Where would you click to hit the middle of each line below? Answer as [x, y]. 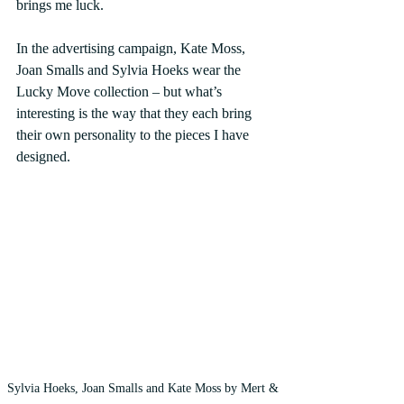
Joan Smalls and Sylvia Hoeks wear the [130, 70]
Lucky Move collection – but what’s [121, 92]
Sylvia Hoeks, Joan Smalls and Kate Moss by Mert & [144, 388]
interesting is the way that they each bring [136, 114]
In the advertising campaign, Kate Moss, [133, 49]
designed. [43, 157]
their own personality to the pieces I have [134, 135]
